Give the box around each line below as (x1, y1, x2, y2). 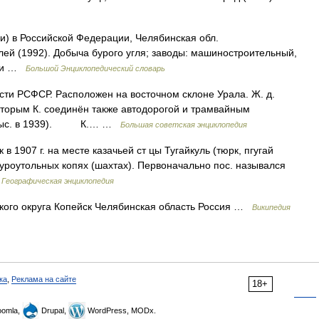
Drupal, (39, 306, 68, 315)
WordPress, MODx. (85, 306, 156, 315)
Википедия (252, 203, 291, 211)
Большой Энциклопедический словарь (26, 64, 165, 73)
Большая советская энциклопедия (120, 120, 247, 129)
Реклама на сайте (11, 275, 76, 283)
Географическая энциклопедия (1, 177, 114, 185)
